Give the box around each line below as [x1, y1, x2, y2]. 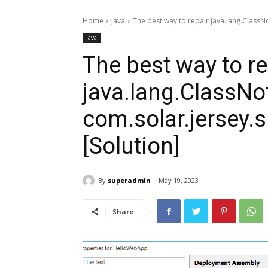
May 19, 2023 [159, 176, 199, 185]
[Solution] [83, 133, 179, 160]
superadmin [108, 175, 151, 185]
